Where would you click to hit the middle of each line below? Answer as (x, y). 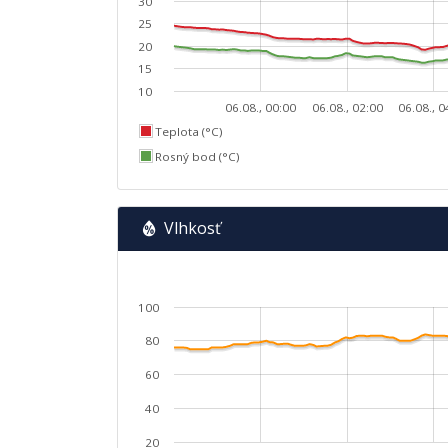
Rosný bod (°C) (197, 156)
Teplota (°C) (189, 131)
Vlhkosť (193, 228)
